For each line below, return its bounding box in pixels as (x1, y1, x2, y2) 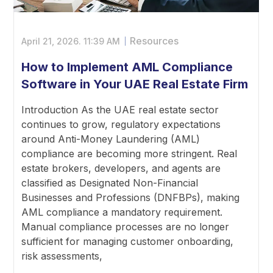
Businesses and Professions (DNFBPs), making (21, 191, 240, 204)
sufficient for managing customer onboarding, (21, 235, 234, 247)
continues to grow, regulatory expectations (21, 118, 221, 130)
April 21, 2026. (21, 35, 84, 46)
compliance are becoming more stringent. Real (21, 147, 238, 160)
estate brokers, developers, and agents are (21, 161, 221, 174)
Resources (130, 34, 179, 47)
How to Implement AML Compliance (21, 59, 233, 74)
